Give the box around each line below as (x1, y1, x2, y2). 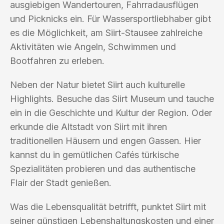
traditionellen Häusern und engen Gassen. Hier (10, 135, 201, 146)
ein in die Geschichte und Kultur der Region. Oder (10, 107, 212, 118)
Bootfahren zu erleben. (10, 55, 104, 66)
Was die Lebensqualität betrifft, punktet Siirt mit (10, 201, 206, 212)
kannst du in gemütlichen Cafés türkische (10, 149, 179, 160)
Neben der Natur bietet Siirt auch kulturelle (10, 79, 185, 90)
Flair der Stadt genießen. (10, 177, 111, 188)
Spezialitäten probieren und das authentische (10, 163, 195, 174)
